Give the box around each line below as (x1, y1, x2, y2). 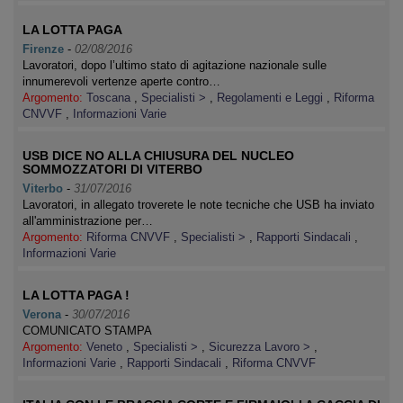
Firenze (22, 42, 64, 56)
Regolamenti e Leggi (217, 91, 327, 104)
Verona (22, 308, 61, 321)
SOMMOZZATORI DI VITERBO (22, 162, 202, 176)
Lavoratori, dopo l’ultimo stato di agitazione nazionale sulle (22, 58, 327, 72)
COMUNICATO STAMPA (22, 324, 152, 337)
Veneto (86, 340, 126, 354)
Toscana (86, 91, 134, 104)
